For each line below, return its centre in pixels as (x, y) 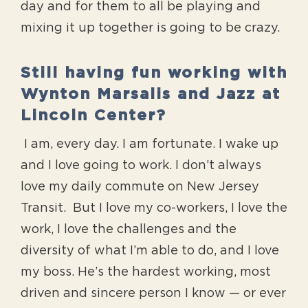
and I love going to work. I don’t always (141, 166)
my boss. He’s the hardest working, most (146, 273)
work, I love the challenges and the (129, 230)
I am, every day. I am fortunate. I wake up (150, 145)
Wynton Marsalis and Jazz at (151, 94)
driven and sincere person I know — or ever (153, 294)
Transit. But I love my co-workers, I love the (154, 209)
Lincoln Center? (93, 115)
